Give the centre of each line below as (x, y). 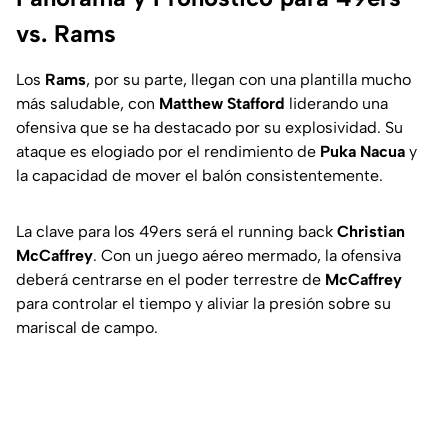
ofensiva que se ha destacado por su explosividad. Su (209, 128)
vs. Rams (66, 34)
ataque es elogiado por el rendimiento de (168, 152)
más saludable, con (87, 104)
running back (285, 232)
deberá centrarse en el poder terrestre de (170, 280)
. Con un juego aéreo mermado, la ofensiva (247, 256)
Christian (371, 232)
